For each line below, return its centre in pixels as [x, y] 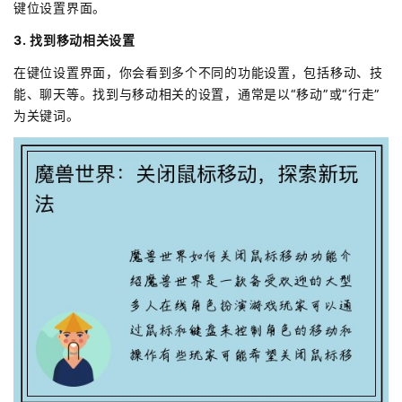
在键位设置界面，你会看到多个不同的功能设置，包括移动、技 [198, 73]
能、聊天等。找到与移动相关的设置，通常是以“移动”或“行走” [197, 94]
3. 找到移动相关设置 [74, 40]
